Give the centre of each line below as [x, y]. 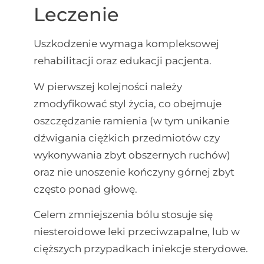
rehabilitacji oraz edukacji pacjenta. [122, 61]
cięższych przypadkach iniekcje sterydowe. [141, 248]
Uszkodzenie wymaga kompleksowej [126, 44]
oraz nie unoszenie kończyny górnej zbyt [134, 172]
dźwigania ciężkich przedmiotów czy [126, 138]
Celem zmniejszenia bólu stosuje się [123, 214]
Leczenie [76, 15]
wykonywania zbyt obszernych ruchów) [132, 155]
